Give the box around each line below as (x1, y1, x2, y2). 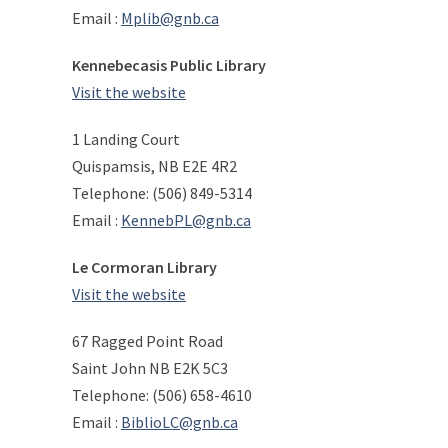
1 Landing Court (72, 129, 180, 149)
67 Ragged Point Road (72, 331, 223, 351)
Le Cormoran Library (72, 257, 217, 277)
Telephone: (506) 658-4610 (72, 385, 252, 405)
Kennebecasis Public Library (72, 55, 266, 75)
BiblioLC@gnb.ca (121, 412, 238, 432)
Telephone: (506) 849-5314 (72, 183, 252, 203)
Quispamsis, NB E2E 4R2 (72, 156, 237, 176)
